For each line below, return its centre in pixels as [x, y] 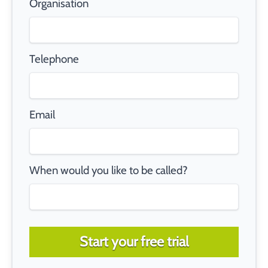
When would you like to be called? [108, 170]
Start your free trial [134, 242]
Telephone [54, 59]
